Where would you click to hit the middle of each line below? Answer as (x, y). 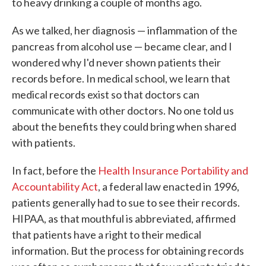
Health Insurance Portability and (173, 171)
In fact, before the (55, 171)
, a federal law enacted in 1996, (169, 187)
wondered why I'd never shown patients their (116, 63)
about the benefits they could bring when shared (124, 127)
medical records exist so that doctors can (106, 95)
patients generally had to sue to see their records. (126, 203)
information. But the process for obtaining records (128, 251)
